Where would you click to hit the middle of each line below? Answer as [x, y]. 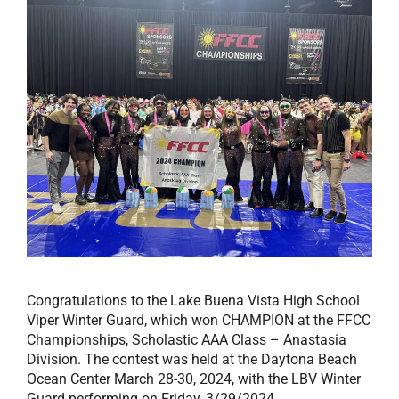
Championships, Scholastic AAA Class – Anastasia [187, 340]
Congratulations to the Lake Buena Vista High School [193, 301]
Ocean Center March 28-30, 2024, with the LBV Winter [194, 379]
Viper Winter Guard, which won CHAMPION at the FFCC [199, 321]
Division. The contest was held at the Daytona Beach [192, 360]
